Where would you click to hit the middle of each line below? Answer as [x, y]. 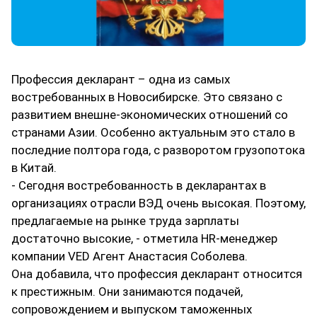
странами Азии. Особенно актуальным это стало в [153, 133]
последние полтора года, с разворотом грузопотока [158, 150]
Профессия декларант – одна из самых [121, 80]
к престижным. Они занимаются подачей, [127, 292]
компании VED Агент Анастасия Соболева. [129, 257]
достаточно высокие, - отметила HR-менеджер [144, 239]
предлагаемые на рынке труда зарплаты [125, 221]
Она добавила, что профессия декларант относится [157, 274]
